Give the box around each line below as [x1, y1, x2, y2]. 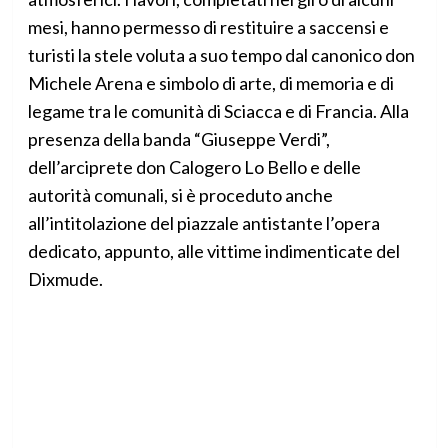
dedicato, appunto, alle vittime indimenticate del [27, 240, 400, 263]
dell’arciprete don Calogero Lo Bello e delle [27, 156, 361, 179]
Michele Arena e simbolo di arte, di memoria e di [27, 72, 394, 95]
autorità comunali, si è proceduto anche [27, 184, 333, 207]
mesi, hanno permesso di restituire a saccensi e [27, 16, 389, 39]
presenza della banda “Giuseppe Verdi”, [27, 128, 330, 151]
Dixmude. [27, 268, 103, 291]
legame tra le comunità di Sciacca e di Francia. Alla [27, 100, 409, 123]
